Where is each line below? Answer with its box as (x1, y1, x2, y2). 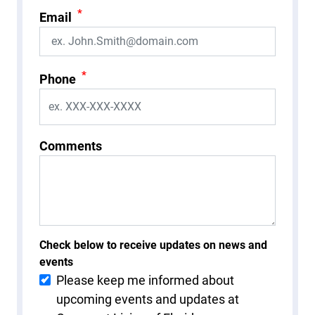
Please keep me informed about (56, 272, 234, 288)
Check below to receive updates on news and (39, 238, 267, 252)
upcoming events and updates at (56, 291, 239, 307)
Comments (39, 138, 102, 153)
